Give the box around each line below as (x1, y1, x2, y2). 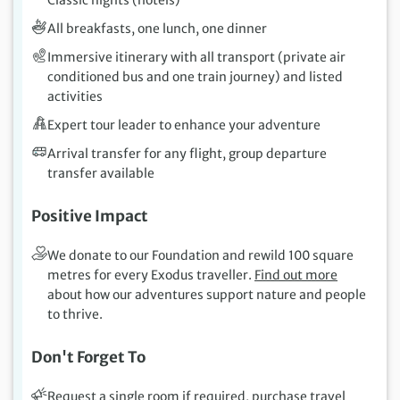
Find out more (254, 267, 337, 284)
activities (47, 88, 103, 105)
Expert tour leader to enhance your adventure (47, 117, 321, 134)
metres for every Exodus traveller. (47, 267, 254, 284)
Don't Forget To (31, 347, 146, 368)
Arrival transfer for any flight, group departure (47, 146, 327, 162)
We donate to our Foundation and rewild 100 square (47, 247, 354, 264)
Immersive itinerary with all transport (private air (47, 49, 346, 66)
